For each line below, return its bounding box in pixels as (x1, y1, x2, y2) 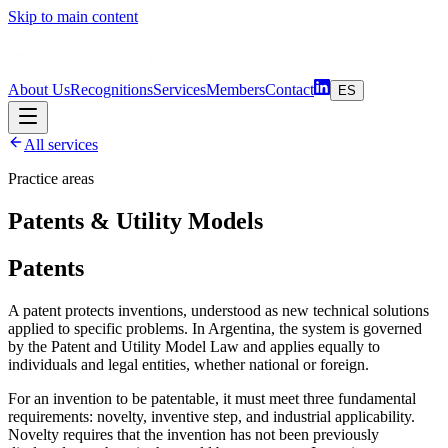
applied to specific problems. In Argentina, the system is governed (8, 319, 422, 337)
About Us (8, 81, 70, 98)
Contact (265, 81, 314, 98)
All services (24, 136, 98, 153)
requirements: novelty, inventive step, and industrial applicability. (8, 407, 415, 425)
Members (206, 81, 265, 98)
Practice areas (8, 170, 94, 187)
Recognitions (70, 81, 153, 98)
